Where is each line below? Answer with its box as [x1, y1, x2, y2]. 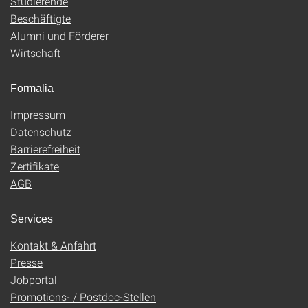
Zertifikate [10, 159, 59, 173]
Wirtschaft [10, 45, 60, 60]
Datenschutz [10, 124, 71, 139]
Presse [10, 255, 43, 269]
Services [10, 213, 53, 225]
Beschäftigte [10, 11, 71, 25]
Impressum [10, 107, 65, 122]
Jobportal [10, 272, 57, 287]
